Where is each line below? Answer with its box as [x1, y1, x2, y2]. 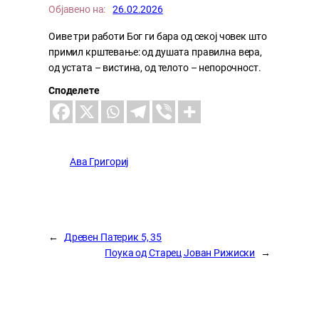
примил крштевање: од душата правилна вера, [48, 46, 262, 58]
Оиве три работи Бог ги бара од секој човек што [48, 30, 267, 42]
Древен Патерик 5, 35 [63, 231, 162, 243]
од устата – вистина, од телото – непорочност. [48, 61, 261, 73]
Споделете [48, 84, 100, 96]
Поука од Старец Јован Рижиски [105, 246, 256, 258]
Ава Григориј [70, 155, 129, 168]
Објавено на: [48, 4, 106, 16]
